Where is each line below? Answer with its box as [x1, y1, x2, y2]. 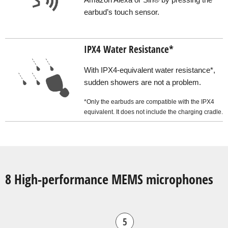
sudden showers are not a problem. [84, 78, 201, 87]
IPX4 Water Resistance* [84, 42, 174, 56]
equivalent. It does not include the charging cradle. [84, 108, 223, 116]
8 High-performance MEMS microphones [5, 170, 213, 188]
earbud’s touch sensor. [84, 8, 159, 16]
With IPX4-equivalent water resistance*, [84, 66, 215, 74]
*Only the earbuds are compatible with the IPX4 [84, 98, 214, 105]
